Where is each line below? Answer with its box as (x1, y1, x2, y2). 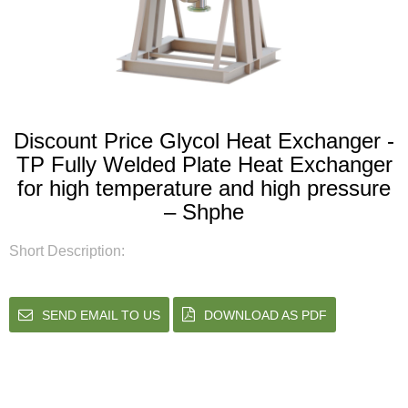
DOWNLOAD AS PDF (204, 308, 327, 323)
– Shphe (164, 199, 244, 225)
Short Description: (9, 243, 125, 260)
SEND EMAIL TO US (42, 308, 160, 323)
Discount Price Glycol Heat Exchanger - (14, 128, 394, 154)
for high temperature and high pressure (17, 176, 391, 201)
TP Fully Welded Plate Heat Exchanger (15, 152, 393, 178)
